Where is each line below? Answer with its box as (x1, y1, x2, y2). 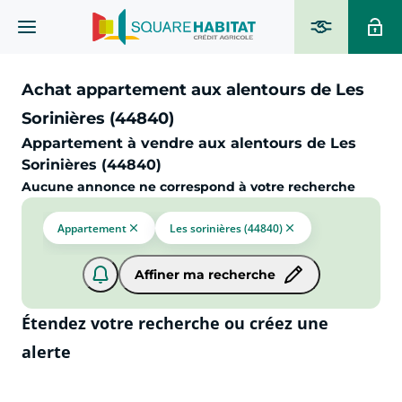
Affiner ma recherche (134, 267, 275, 283)
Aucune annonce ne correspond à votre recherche (22, 179, 355, 195)
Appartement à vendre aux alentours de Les (22, 135, 356, 152)
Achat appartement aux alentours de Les (22, 80, 364, 100)
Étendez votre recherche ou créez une (22, 312, 328, 334)
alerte (22, 341, 71, 363)
